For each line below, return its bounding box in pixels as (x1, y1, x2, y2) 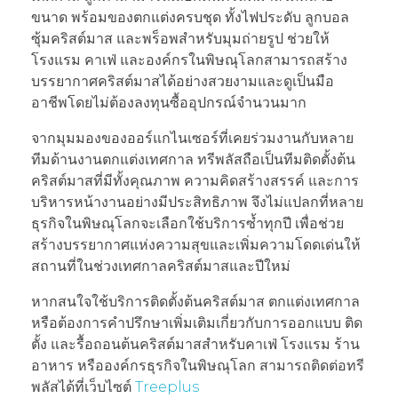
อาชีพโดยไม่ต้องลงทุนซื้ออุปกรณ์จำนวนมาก (31, 93, 306, 111)
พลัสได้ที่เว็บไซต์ (31, 378, 135, 395)
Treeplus (135, 378, 199, 395)
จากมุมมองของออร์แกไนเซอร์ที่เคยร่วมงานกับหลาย (31, 129, 354, 147)
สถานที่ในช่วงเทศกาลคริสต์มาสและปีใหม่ (31, 257, 291, 275)
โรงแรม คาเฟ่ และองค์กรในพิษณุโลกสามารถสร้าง (31, 51, 347, 68)
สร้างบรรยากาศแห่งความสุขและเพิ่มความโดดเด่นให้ (31, 235, 361, 253)
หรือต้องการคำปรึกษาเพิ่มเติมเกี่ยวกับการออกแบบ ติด (31, 314, 362, 331)
